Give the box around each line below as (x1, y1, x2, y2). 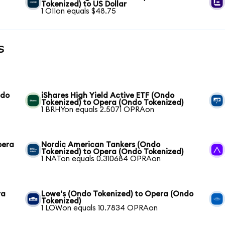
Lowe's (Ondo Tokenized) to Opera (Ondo (41, 190, 194, 198)
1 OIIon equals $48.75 (41, 8, 117, 16)
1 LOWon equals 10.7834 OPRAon (41, 204, 158, 212)
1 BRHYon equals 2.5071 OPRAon (41, 105, 155, 114)
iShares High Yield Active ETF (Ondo (41, 91, 175, 99)
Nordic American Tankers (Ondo (41, 141, 161, 149)
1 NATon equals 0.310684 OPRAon (41, 155, 161, 163)
